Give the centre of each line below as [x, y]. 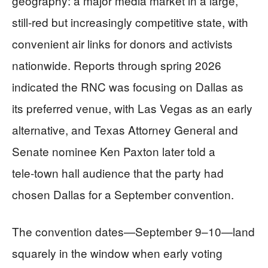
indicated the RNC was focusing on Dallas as [128, 86]
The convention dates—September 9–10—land [133, 231]
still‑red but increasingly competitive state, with [130, 22]
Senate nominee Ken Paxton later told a [114, 151]
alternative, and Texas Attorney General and [125, 129]
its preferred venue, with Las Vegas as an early [132, 108]
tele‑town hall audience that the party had [118, 172]
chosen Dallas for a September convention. [123, 194]
